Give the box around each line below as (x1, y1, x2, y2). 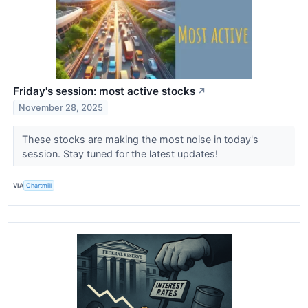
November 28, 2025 (19, 102, 104, 113)
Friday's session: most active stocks (13, 84, 195, 98)
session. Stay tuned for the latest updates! (21, 147, 221, 159)
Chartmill (26, 181, 52, 190)
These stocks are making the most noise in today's (21, 133, 258, 145)
